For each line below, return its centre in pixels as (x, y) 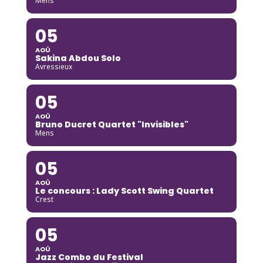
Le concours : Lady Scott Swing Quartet (124, 190)
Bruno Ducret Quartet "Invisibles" (112, 124)
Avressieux (53, 66)
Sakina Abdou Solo (78, 58)
